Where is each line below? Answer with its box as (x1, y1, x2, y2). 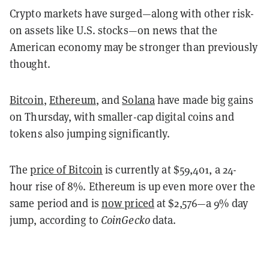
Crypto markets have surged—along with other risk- (10, 5, 254, 20)
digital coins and (153, 109, 234, 124)
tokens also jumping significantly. (10, 125, 171, 141)
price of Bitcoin (30, 162, 103, 177)
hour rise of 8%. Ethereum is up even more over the (10, 178, 256, 193)
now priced (101, 195, 154, 210)
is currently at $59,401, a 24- (103, 162, 237, 177)
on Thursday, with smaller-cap (10, 109, 153, 124)
